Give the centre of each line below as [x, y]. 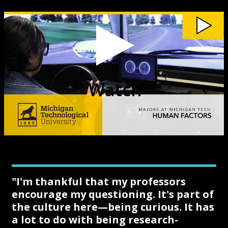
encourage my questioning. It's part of [113, 194]
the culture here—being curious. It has [113, 207]
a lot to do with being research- [95, 220]
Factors [18, 48]
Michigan [22, 24]
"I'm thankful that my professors [99, 182]
